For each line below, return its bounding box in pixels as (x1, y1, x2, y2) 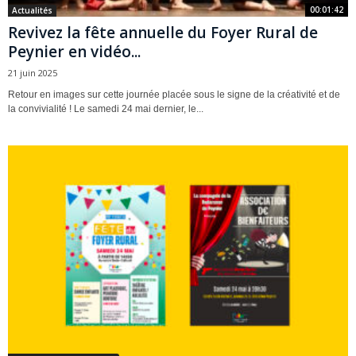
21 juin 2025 (8, 66, 57, 79)
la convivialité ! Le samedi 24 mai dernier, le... (8, 103, 203, 114)
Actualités (12, 4, 52, 16)
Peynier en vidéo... (8, 41, 141, 62)
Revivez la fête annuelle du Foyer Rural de (8, 21, 318, 43)
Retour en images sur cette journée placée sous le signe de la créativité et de (8, 88, 340, 100)
